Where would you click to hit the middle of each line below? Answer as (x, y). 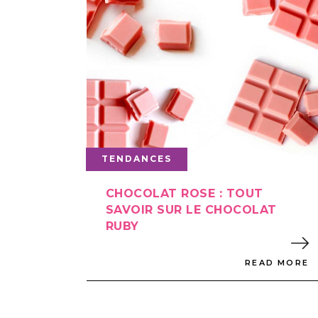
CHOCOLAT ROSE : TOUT (185, 193)
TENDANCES (137, 158)
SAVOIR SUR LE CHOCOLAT (191, 209)
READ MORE (277, 263)
